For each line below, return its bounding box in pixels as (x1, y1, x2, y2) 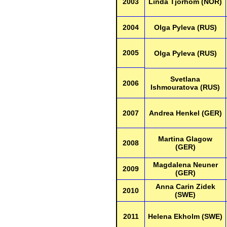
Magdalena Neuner (153, 161, 218, 169)
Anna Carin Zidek (155, 182, 215, 191)
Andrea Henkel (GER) (148, 109, 222, 117)
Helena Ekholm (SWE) (148, 212, 222, 220)
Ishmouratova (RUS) (150, 83, 220, 91)
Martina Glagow (158, 135, 212, 143)
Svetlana (170, 75, 200, 83)
